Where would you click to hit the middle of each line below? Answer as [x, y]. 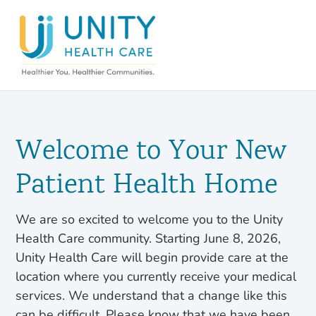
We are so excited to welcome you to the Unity [150, 219]
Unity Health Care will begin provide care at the [152, 257]
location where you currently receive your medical [156, 276]
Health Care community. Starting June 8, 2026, [148, 238]
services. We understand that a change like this [152, 296]
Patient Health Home [147, 186]
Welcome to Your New [151, 152]
